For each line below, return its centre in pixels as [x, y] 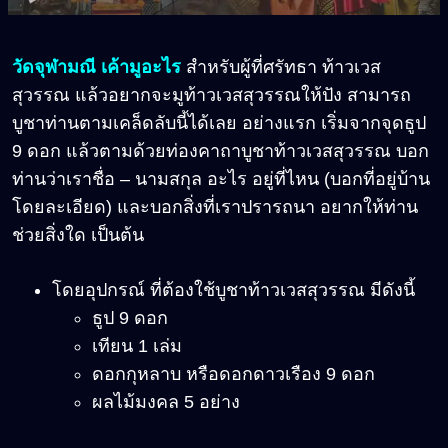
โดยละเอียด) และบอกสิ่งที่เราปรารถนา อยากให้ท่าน [215, 207]
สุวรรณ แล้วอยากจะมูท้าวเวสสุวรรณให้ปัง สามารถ [211, 95]
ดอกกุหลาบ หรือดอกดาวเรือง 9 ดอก [233, 374]
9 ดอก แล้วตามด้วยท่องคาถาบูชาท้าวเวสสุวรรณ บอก [220, 151]
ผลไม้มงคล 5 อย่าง [166, 402]
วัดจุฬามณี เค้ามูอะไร [99, 67]
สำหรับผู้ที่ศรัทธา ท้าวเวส [283, 67]
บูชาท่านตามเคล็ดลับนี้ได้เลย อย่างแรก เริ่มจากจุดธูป [219, 123]
